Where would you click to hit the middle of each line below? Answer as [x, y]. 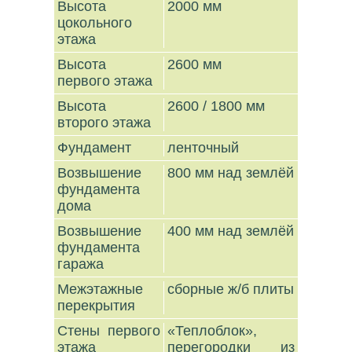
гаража [83, 264]
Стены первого [109, 331]
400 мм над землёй [231, 231]
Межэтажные [101, 289]
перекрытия [99, 306]
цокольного [95, 23]
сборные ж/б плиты [231, 289]
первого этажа [107, 81]
